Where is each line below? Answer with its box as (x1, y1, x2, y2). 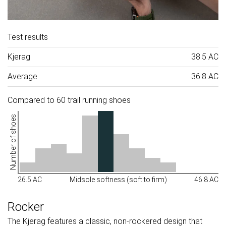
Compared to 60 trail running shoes (8, 95, 131, 105)
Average (8, 71, 37, 81)
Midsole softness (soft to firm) (69, 175, 167, 184)
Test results (8, 32, 48, 42)
